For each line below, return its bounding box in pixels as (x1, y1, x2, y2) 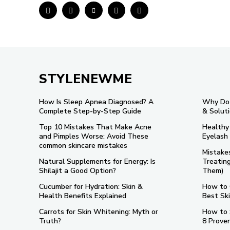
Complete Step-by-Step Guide (39, 106, 141, 116)
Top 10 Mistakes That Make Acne (39, 122, 151, 132)
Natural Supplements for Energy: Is (39, 157, 156, 166)
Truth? (39, 216, 63, 226)
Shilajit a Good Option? (39, 166, 116, 176)
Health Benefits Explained (39, 191, 126, 201)
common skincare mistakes (39, 141, 127, 150)
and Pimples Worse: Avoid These (39, 131, 148, 141)
